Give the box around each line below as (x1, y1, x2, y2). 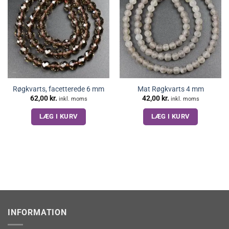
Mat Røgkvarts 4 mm (137, 84, 204, 93)
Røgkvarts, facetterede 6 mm (13, 84, 104, 93)
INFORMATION (8, 207, 67, 217)
